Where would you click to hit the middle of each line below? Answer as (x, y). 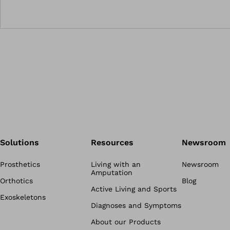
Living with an (116, 164)
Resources (112, 142)
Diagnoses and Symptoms (136, 205)
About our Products (126, 222)
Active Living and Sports (133, 189)
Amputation (111, 172)
